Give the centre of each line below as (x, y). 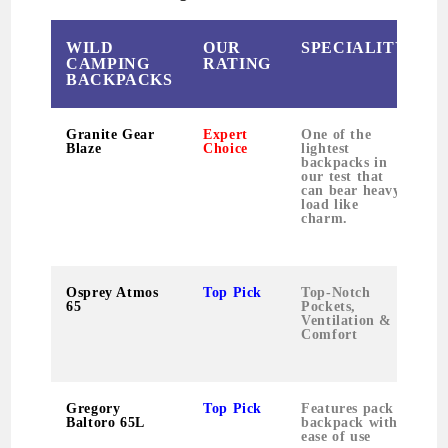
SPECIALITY (354, 47)
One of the (336, 134)
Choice (225, 148)
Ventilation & (347, 320)
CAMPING (108, 63)
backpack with (350, 422)
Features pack (348, 408)
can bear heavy (351, 190)
